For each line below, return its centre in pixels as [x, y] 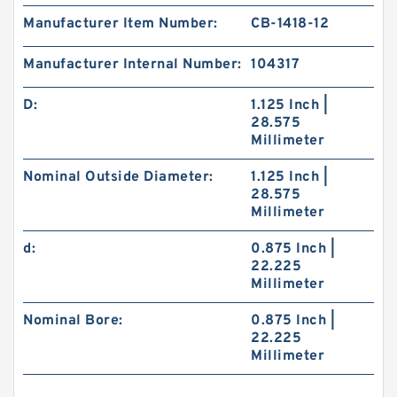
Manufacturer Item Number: [121, 24]
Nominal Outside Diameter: [118, 177]
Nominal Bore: [73, 321]
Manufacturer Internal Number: [132, 65]
